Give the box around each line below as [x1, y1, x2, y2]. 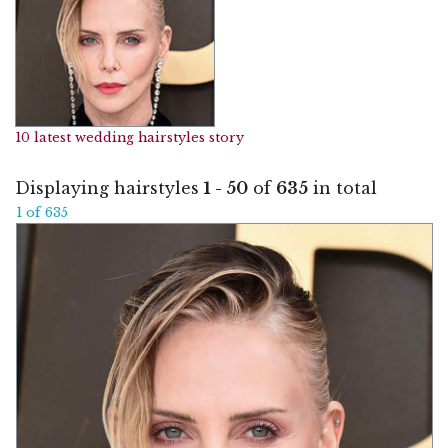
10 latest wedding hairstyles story [15, 130, 244, 145]
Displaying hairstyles [15, 178, 204, 198]
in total [308, 178, 377, 198]
